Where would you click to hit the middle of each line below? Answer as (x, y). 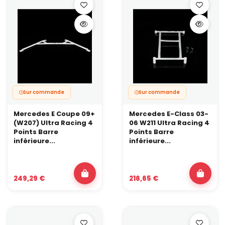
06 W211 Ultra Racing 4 (169, 123)
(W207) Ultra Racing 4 (53, 123)
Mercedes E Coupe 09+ (54, 114)
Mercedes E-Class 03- (169, 114)
